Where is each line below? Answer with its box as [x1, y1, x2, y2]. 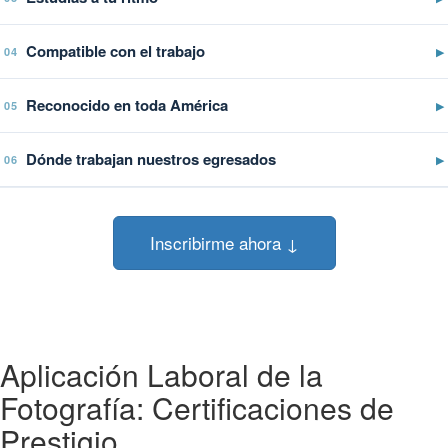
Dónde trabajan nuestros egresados [26, 147, 276, 170]
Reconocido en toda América [26, 93, 228, 116]
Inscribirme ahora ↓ [149, 229, 299, 255]
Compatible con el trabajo [26, 39, 205, 62]
